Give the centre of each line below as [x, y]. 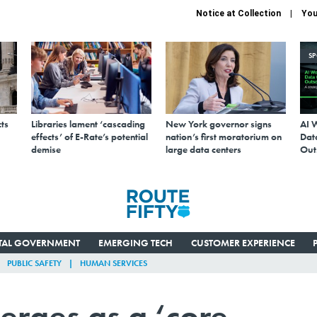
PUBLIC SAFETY [34, 263]
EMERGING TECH [135, 242]
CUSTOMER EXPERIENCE [243, 242]
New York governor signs [219, 123]
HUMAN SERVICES [114, 263]
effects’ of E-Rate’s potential [90, 136]
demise [46, 149]
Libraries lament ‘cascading [88, 123]
